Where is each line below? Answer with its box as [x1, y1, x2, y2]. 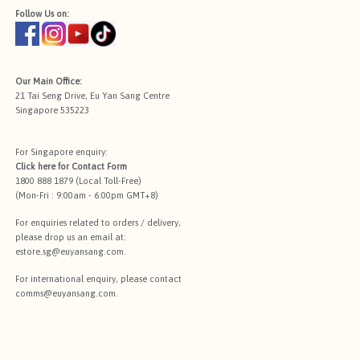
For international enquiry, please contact [15, 274, 182, 284]
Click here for [15, 162, 72, 172]
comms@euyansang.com [15, 288, 116, 299]
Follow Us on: [15, 9, 69, 19]
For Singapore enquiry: [15, 147, 108, 157]
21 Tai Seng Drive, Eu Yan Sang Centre [15, 91, 170, 101]
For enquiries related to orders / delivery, [15, 218, 181, 228]
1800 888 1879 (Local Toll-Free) [15, 176, 141, 186]
